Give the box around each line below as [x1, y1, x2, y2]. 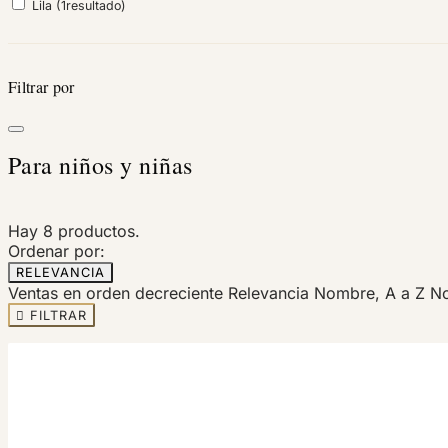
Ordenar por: [8, 240, 105, 261]
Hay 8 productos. [8, 220, 140, 241]
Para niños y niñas [8, 148, 193, 181]
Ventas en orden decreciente [8, 282, 228, 303]
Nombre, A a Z [314, 282, 430, 303]
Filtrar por [8, 75, 75, 97]
